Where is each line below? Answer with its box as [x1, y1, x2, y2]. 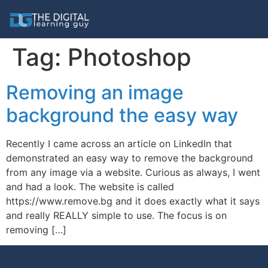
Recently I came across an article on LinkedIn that [6, 138, 232, 150]
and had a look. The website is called [6, 181, 174, 193]
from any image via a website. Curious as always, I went [6, 166, 260, 178]
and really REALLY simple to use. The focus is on [6, 209, 227, 221]
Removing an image [6, 81, 184, 104]
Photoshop [68, 42, 191, 72]
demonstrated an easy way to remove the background [6, 152, 253, 164]
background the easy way [6, 103, 238, 127]
